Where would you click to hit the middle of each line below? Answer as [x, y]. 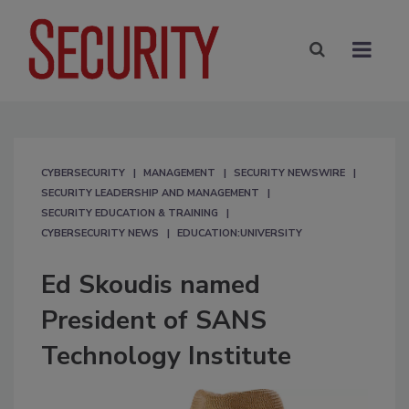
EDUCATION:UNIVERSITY [240, 233]
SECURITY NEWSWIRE [289, 173]
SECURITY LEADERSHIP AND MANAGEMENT [150, 193]
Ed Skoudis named [151, 284]
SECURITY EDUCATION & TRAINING [130, 213]
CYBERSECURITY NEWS [100, 233]
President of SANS [154, 320]
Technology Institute [166, 356]
